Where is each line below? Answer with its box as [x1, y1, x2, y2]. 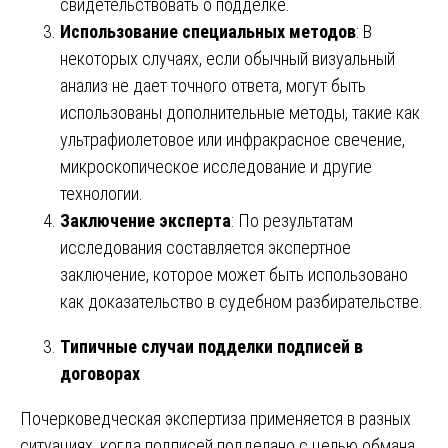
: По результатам [231, 209, 353, 231]
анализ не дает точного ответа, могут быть [60, 74, 366, 96]
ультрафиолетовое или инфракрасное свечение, [60, 128, 405, 150]
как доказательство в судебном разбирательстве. [60, 290, 423, 312]
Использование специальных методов [60, 20, 356, 42]
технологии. [60, 182, 143, 204]
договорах [60, 362, 140, 384]
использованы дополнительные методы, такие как [60, 101, 420, 123]
